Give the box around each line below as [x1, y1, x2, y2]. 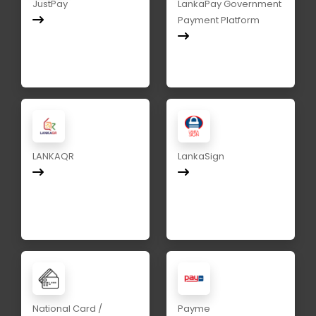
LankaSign [178, 150, 224, 164]
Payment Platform [178, 13, 260, 28]
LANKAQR [32, 150, 74, 164]
